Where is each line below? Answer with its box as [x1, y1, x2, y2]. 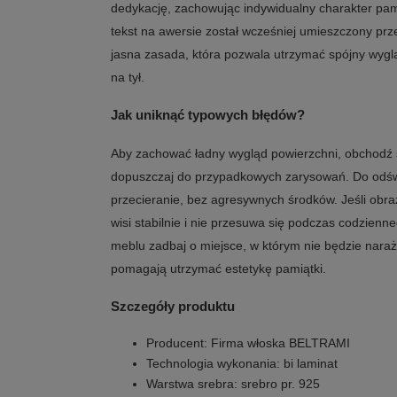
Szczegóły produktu [111, 299, 235, 314]
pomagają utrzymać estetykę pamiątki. [111, 261, 326, 276]
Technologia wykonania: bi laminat [146, 356, 338, 370]
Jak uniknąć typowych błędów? [111, 107, 305, 122]
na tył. [111, 70, 144, 84]
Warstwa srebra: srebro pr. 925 [146, 377, 320, 391]
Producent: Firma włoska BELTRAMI [146, 336, 350, 350]
